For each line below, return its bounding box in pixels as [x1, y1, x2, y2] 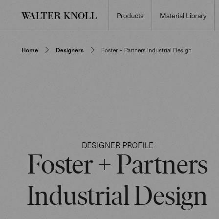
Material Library [160, 10, 206, 20]
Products [117, 10, 144, 20]
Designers [56, 46, 84, 54]
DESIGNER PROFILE [81, 139, 153, 150]
